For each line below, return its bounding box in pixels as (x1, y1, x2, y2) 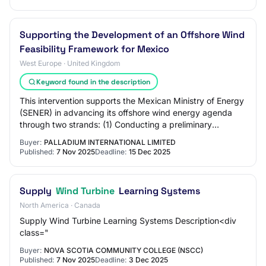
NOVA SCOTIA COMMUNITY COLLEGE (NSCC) (44, 246, 203, 255)
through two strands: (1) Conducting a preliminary (20, 119, 212, 129)
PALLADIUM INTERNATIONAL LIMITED (44, 138, 176, 147)
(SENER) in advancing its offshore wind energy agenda (20, 107, 232, 118)
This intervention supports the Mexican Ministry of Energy (20, 96, 244, 106)
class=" (20, 227, 49, 237)
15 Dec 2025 (129, 147, 170, 156)
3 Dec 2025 (129, 255, 168, 264)
